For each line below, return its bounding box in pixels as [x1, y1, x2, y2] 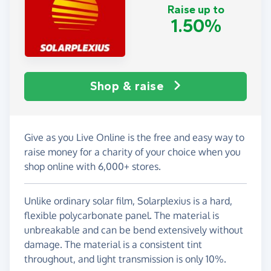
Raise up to [168, 3, 224, 17]
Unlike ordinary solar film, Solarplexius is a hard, [24, 194, 232, 207]
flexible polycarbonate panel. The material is [24, 209, 219, 221]
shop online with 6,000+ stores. [24, 160, 161, 172]
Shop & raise [90, 79, 164, 93]
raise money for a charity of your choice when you [24, 145, 241, 158]
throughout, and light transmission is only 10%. [24, 252, 226, 265]
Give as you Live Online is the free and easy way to [24, 131, 244, 143]
